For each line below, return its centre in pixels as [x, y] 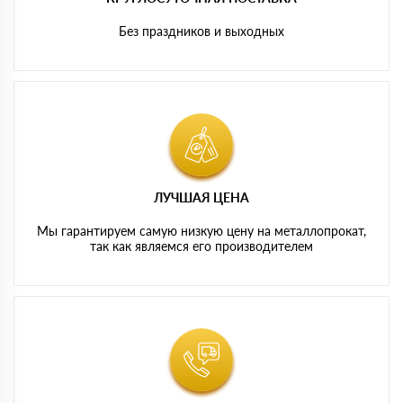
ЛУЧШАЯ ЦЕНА [201, 197]
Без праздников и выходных [201, 31]
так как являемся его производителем [201, 246]
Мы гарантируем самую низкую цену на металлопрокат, [201, 230]
